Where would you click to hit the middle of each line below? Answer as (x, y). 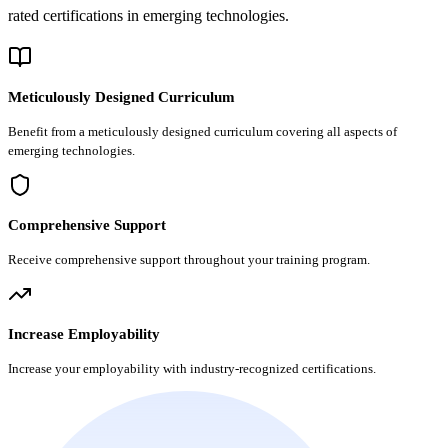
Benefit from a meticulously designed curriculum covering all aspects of (202, 131)
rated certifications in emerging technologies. (148, 15)
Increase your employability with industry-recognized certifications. (192, 368)
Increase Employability (84, 333)
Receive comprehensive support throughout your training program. (189, 259)
